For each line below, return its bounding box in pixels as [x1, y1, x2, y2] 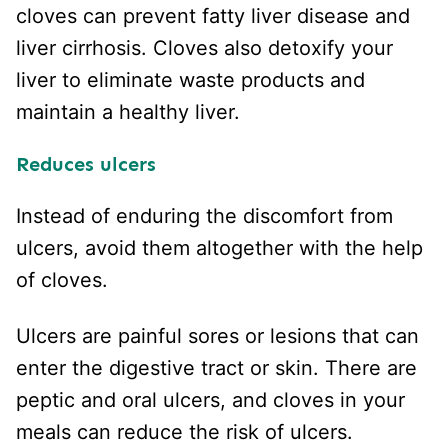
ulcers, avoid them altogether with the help [16, 235, 423, 260]
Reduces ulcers [16, 151, 156, 176]
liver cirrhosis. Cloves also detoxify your [16, 35, 393, 60]
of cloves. [16, 267, 114, 292]
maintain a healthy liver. [16, 99, 246, 124]
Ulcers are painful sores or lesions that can [16, 323, 419, 348]
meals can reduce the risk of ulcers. [16, 419, 359, 444]
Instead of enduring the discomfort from [16, 203, 393, 228]
